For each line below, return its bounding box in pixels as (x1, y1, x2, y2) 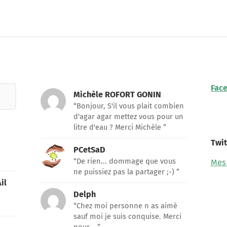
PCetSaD (73, 145, 106, 155)
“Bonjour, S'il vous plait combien (73, 101, 184, 111)
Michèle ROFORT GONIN (73, 90, 162, 100)
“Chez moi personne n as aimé (73, 201, 178, 211)
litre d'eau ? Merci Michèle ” (73, 123, 167, 132)
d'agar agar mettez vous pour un (73, 112, 184, 122)
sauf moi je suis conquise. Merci (73, 212, 182, 221)
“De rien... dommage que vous (73, 157, 176, 166)
